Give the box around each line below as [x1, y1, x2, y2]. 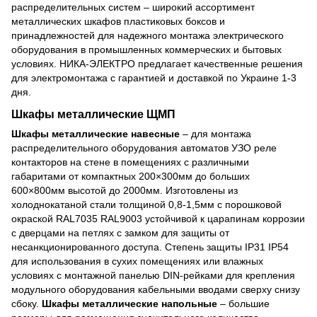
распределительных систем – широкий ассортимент [11, 1, 255, 13]
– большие [217, 297, 270, 309]
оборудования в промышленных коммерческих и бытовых [11, 44, 282, 55]
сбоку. [11, 297, 42, 309]
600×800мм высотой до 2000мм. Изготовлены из [11, 184, 238, 196]
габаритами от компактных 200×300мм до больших [11, 170, 250, 182]
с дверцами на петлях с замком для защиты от [11, 226, 229, 238]
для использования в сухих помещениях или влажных [11, 255, 263, 267]
